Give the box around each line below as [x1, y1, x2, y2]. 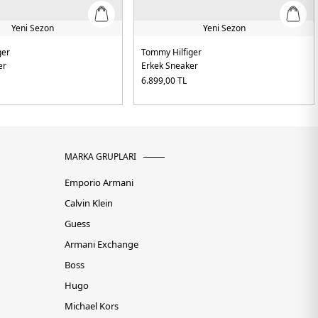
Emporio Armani [65, 176, 133, 190]
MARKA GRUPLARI [65, 150, 136, 163]
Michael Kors [65, 300, 119, 313]
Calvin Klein [65, 197, 113, 210]
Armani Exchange [65, 238, 138, 251]
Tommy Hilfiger [141, 46, 202, 59]
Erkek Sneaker [141, 60, 199, 72]
